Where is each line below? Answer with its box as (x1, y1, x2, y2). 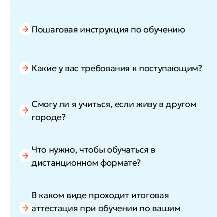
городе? (31, 111, 66, 123)
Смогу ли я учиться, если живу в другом (31, 98, 197, 109)
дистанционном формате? (31, 156, 141, 168)
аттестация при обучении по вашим (31, 202, 181, 214)
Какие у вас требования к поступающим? (31, 62, 202, 74)
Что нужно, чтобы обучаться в (31, 143, 155, 155)
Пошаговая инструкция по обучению (31, 24, 185, 35)
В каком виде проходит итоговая (31, 189, 169, 201)
